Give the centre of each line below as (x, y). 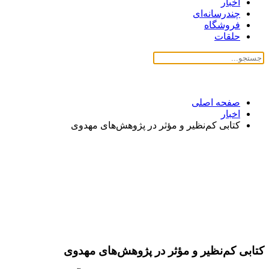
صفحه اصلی (216, 102)
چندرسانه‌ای (216, 14)
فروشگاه (222, 25)
